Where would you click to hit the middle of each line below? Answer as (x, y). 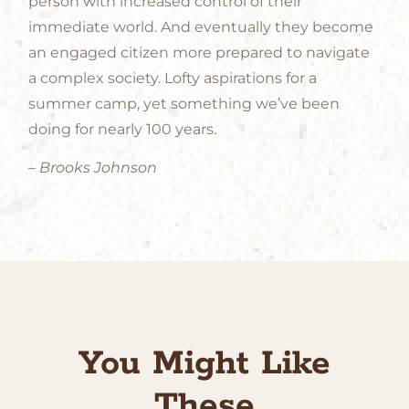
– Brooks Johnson (93, 167)
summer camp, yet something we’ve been (184, 103)
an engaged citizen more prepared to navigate (199, 52)
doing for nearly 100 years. (123, 129)
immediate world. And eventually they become (201, 26)
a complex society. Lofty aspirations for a (173, 78)
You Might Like (204, 364)
